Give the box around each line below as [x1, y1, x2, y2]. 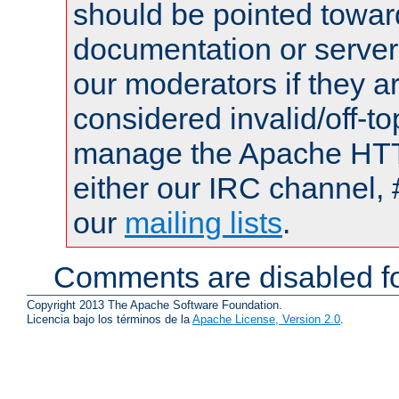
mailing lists [125, 206, 282, 240]
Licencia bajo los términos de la [27, 313, 192, 326]
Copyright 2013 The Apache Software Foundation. [27, 298, 282, 312]
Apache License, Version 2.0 [192, 313, 340, 326]
